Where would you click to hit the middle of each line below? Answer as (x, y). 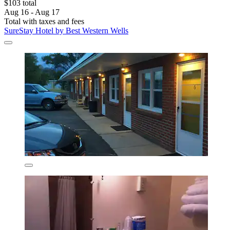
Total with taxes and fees (44, 22)
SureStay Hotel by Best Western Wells (66, 31)
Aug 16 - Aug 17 (32, 12)
